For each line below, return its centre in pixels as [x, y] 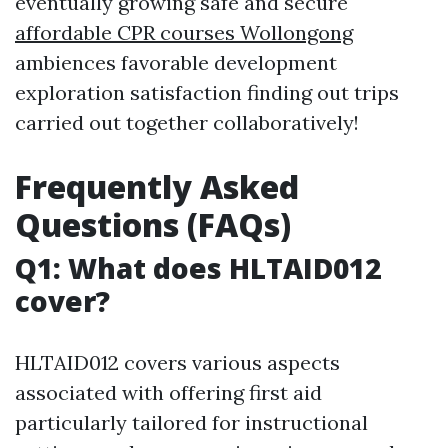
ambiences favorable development [176, 62]
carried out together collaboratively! [187, 122]
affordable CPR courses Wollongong [184, 32]
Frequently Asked [157, 186]
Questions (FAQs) [153, 224]
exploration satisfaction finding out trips [207, 92]
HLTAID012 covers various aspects [177, 362]
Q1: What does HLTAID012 [198, 268]
